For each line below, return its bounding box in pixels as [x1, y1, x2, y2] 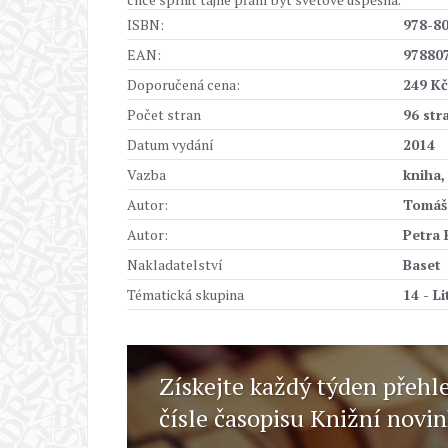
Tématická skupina [127, 285, 244, 304]
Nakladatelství [127, 255, 223, 274]
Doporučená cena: [127, 75, 240, 94]
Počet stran [127, 105, 201, 124]
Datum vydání [127, 135, 214, 154]
